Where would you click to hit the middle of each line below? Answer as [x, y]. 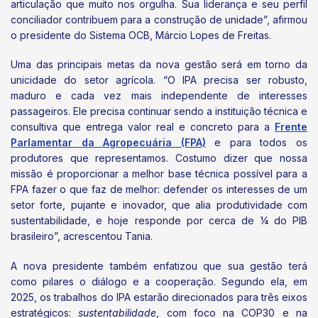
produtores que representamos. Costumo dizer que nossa [159, 158]
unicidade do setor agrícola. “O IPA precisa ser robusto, [159, 80]
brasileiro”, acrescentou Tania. [82, 236]
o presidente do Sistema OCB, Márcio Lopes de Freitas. [141, 35]
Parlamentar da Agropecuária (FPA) [108, 143]
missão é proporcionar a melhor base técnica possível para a [159, 174]
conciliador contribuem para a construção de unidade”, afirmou [159, 20]
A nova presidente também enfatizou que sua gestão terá [159, 265]
